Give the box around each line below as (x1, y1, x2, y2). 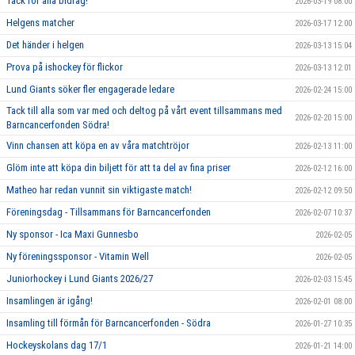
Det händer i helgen (6, 39, 84, 51)
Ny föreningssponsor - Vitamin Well (6, 250, 149, 262)
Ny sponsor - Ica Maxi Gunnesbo (6, 228, 139, 240)
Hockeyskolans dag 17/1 (6, 339, 107, 351)
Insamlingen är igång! (6, 295, 93, 307)
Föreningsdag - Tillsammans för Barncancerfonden (6, 206, 211, 218)
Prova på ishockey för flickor (6, 61, 123, 73)
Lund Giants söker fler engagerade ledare (6, 83, 174, 95)
